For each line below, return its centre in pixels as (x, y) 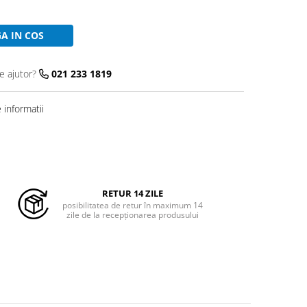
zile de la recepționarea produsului (132, 215)
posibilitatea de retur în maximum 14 (132, 206)
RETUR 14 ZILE (132, 194)
